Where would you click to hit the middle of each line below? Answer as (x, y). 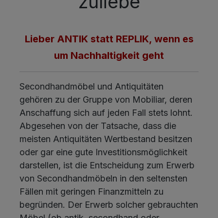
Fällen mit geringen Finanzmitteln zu (91, 192)
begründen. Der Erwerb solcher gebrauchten (109, 205)
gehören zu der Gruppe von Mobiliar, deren (106, 100)
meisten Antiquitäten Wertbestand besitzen (106, 139)
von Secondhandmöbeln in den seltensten (103, 179)
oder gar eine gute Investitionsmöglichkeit (103, 152)
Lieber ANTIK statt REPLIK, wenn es (109, 39)
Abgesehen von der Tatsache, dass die (98, 126)
